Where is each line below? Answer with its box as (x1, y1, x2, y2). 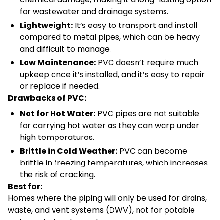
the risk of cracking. (20, 169, 95, 181)
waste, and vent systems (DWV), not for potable (8, 204, 195, 216)
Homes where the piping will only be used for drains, (8, 192, 207, 204)
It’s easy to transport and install (73, 20, 197, 31)
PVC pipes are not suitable (95, 108, 199, 120)
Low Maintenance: (20, 57, 96, 69)
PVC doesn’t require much (96, 57, 198, 69)
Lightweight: (20, 20, 73, 31)
